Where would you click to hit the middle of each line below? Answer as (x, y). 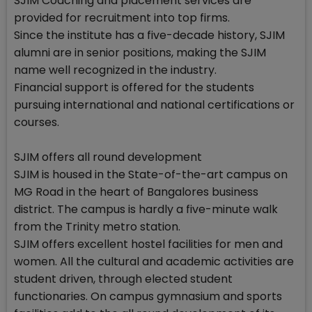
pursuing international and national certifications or (154, 105)
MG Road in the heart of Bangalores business (136, 192)
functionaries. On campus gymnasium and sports (148, 297)
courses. (37, 123)
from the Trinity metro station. (97, 227)
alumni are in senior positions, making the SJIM (140, 53)
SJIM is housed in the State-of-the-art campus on (151, 175)
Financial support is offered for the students (134, 88)
